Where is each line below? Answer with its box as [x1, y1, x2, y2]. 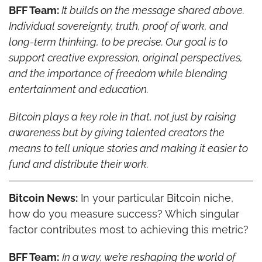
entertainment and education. [8, 82, 149, 95]
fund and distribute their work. [8, 157, 149, 170]
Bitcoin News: [8, 191, 78, 204]
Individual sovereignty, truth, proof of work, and [8, 19, 228, 32]
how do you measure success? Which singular [8, 207, 239, 220]
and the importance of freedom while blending [8, 67, 227, 80]
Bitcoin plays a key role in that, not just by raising [8, 110, 236, 123]
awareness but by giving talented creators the [8, 126, 225, 139]
